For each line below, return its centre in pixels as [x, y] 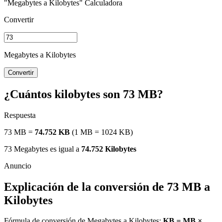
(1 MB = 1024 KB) [101, 132]
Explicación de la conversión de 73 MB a [107, 187]
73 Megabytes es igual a [43, 149]
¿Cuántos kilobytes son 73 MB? [83, 94]
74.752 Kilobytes [109, 149]
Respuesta [20, 115]
